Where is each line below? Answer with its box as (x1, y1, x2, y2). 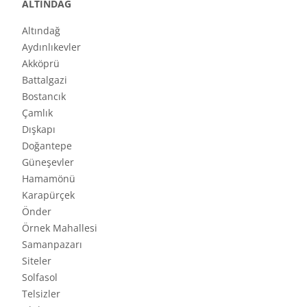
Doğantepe (22, 138, 72, 152)
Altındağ (22, 23, 60, 37)
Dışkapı (22, 122, 56, 136)
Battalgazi (22, 73, 67, 86)
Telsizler (22, 286, 60, 300)
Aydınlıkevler (22, 40, 81, 53)
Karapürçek (22, 188, 75, 201)
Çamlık (22, 106, 53, 119)
